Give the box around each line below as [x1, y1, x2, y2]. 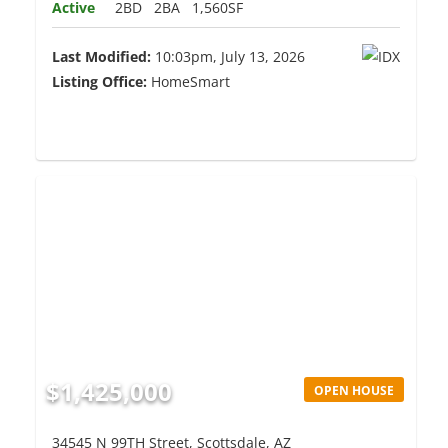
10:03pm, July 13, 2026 [151, 47, 306, 67]
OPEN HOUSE [314, 381, 395, 399]
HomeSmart [147, 72, 231, 92]
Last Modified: [52, 47, 152, 67]
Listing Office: [52, 72, 148, 92]
